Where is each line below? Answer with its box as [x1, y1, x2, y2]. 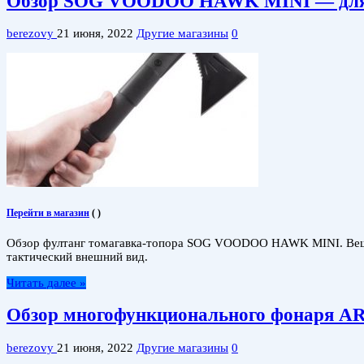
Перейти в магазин [6, 207, 89, 219]
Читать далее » [6, 275, 86, 289]
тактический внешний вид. [6, 249, 148, 263]
